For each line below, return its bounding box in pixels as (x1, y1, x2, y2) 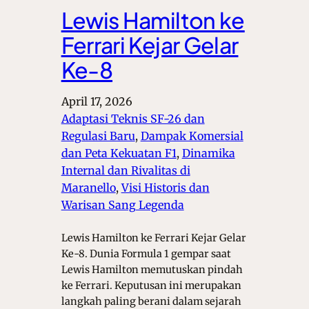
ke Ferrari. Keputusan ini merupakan (61, 279, 241, 292)
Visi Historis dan (121, 181, 210, 195)
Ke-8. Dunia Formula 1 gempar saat (61, 248, 231, 261)
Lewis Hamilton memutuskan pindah (61, 263, 243, 277)
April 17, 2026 (61, 94, 132, 109)
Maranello (61, 181, 116, 195)
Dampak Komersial (140, 129, 243, 143)
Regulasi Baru (61, 129, 135, 143)
